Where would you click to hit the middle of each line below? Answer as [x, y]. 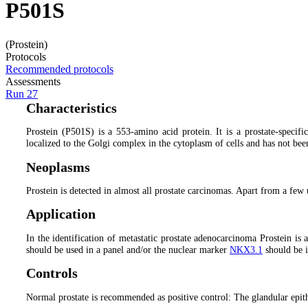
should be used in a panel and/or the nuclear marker [128, 249]
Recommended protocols [59, 69]
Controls [52, 273]
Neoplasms [58, 167]
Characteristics [71, 108]
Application [61, 214]
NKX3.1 [246, 249]
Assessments [33, 81]
